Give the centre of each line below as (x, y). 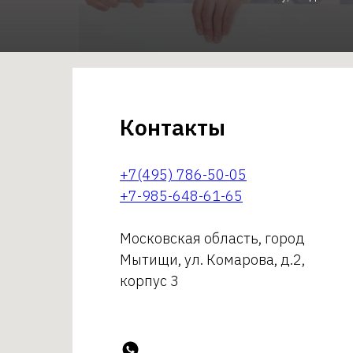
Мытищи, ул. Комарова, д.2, (212, 260)
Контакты (173, 127)
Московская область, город (212, 238)
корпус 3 (149, 281)
